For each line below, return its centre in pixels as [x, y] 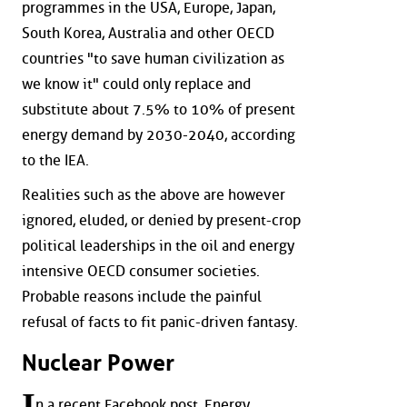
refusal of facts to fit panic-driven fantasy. [160, 322]
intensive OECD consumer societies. [141, 271]
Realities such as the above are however [154, 194]
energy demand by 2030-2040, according [159, 134]
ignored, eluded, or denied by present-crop [161, 220]
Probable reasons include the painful [142, 296]
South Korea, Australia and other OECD [148, 33]
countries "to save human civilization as [153, 58]
